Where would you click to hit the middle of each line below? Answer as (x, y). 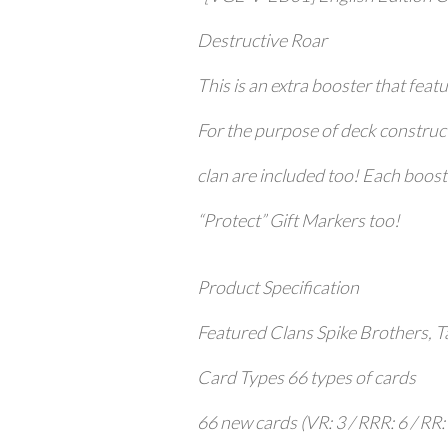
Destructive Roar (262, 39)
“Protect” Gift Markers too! (299, 219)
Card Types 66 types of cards (307, 377)
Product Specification (278, 287)
